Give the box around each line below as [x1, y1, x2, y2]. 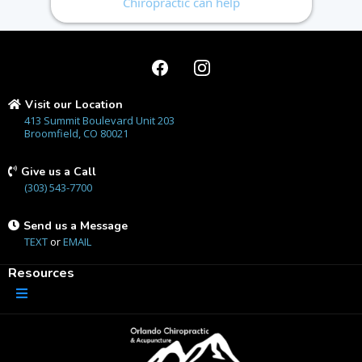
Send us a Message [23, 218, 128, 234]
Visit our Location [25, 97, 123, 112]
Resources [8, 264, 74, 282]
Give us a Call [21, 164, 96, 179]
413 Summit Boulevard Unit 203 [24, 113, 175, 128]
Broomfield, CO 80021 [24, 126, 128, 141]
